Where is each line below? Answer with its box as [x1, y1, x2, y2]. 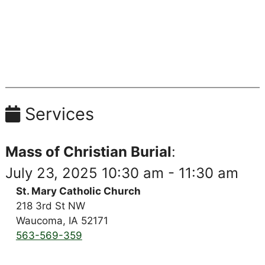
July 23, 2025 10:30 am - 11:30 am [5, 164, 238, 182]
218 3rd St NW [15, 199, 85, 212]
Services [20, 104, 94, 125]
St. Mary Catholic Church [15, 185, 141, 197]
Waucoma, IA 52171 [15, 214, 108, 227]
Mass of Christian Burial [5, 143, 172, 160]
